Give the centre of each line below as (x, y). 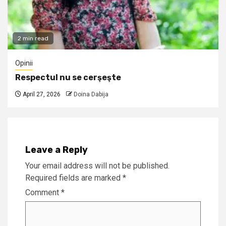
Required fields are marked (74, 178)
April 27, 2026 (41, 95)
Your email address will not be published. (97, 166)
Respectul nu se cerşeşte (68, 78)
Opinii (24, 63)
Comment (43, 193)
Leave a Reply (56, 150)
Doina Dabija (91, 95)
